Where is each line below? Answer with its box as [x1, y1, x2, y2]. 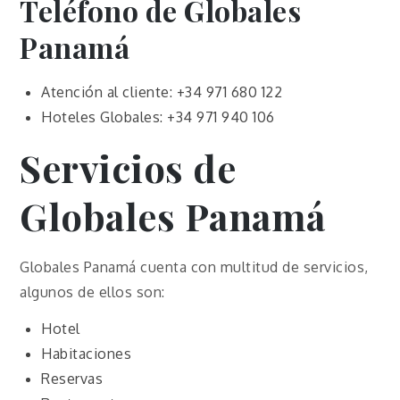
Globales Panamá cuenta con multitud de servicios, [20, 258, 369, 277]
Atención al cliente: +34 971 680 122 [41, 83, 283, 102]
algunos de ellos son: [20, 283, 165, 302]
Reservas [41, 369, 104, 387]
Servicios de [20, 143, 237, 194]
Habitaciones [41, 344, 132, 362]
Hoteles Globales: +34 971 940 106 [41, 108, 275, 127]
